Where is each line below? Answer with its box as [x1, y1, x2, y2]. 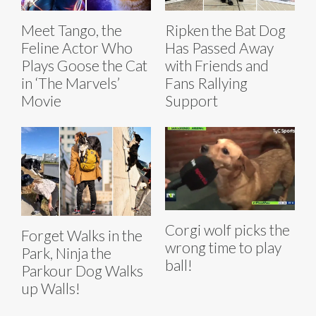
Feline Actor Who [21, 38, 133, 56]
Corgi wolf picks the [165, 221, 290, 239]
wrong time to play [165, 238, 281, 257]
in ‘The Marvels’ [21, 73, 120, 92]
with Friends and [165, 56, 269, 74]
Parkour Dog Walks [21, 262, 143, 280]
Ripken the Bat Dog [165, 20, 286, 39]
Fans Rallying [165, 73, 248, 92]
